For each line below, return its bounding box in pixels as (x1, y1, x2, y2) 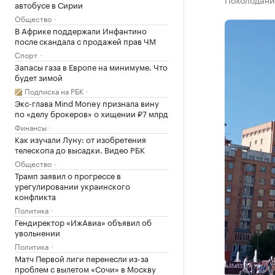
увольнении (15, 226, 60, 238)
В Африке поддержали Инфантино (15, 24, 147, 36)
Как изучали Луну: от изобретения (15, 133, 146, 145)
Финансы (15, 121, 47, 133)
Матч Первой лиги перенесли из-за (15, 252, 149, 264)
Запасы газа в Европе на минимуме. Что (15, 60, 168, 72)
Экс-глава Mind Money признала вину (15, 96, 159, 109)
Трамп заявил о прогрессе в (15, 169, 121, 181)
